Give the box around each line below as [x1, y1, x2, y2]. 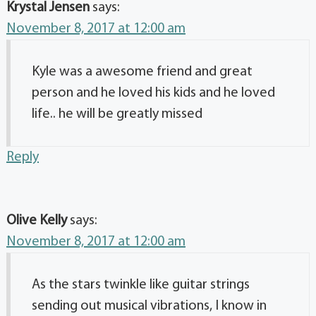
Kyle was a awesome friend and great [32, 64, 253, 79]
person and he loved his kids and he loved [32, 85, 275, 100]
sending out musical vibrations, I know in [32, 298, 267, 313]
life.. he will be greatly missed [32, 107, 202, 121]
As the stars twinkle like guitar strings [32, 277, 250, 292]
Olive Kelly [6, 213, 67, 228]
